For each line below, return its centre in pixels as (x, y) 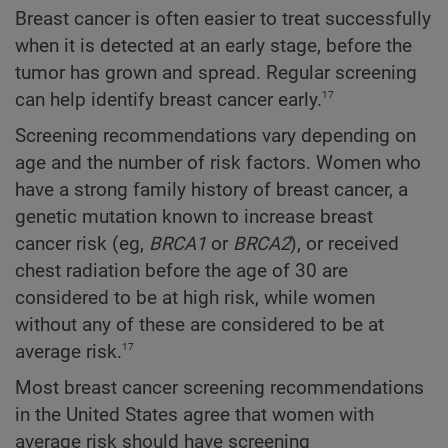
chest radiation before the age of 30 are (181, 270)
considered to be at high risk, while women (195, 297)
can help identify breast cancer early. (168, 99)
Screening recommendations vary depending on (215, 135)
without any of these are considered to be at (199, 324)
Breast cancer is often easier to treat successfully (223, 18)
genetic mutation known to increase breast (194, 216)
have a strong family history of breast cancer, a (211, 189)
